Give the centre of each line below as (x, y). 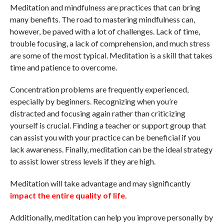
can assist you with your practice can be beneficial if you (105, 137)
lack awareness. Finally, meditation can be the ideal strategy (111, 149)
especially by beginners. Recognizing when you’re (93, 101)
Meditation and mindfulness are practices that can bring (105, 7)
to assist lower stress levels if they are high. (82, 161)
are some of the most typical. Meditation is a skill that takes (111, 55)
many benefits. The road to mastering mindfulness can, (102, 19)
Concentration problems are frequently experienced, (99, 89)
